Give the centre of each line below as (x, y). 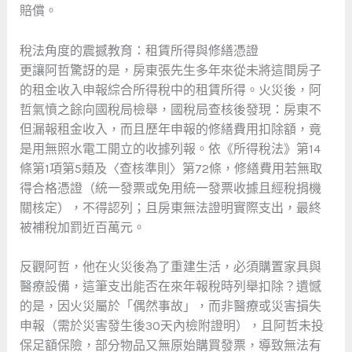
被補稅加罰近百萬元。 (82, 227)
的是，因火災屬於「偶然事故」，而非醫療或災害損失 (170, 306)
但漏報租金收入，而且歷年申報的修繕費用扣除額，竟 (170, 129)
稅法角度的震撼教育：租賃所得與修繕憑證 (139, 50)
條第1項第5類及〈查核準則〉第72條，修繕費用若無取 (170, 168)
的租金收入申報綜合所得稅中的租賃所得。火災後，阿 (170, 90)
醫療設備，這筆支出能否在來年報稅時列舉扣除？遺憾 (170, 287)
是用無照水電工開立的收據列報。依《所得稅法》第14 (170, 148)
